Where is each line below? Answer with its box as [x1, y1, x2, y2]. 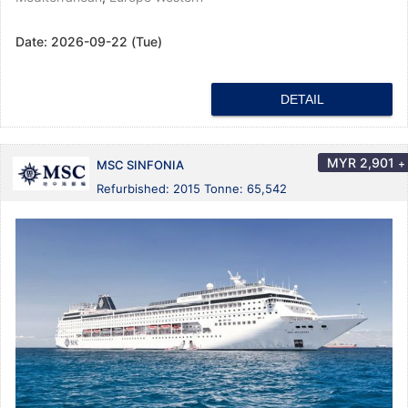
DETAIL [280, 92, 324, 107]
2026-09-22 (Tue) [51, 34, 162, 50]
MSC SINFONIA [97, 158, 184, 173]
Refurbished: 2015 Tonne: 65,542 [97, 181, 287, 197]
